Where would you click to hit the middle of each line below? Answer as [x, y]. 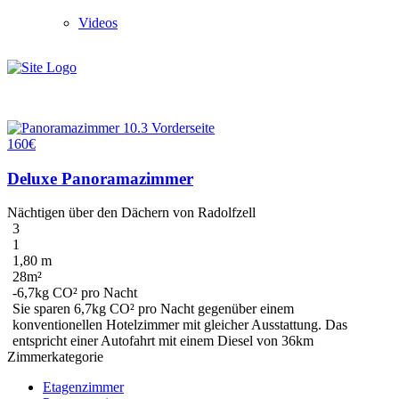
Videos [98, 23]
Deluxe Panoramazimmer [100, 178]
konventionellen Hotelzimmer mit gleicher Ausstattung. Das [180, 325]
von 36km [285, 341]
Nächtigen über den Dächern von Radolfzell [131, 213]
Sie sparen [43, 309]
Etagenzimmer [83, 387]
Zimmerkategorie [55, 357]
